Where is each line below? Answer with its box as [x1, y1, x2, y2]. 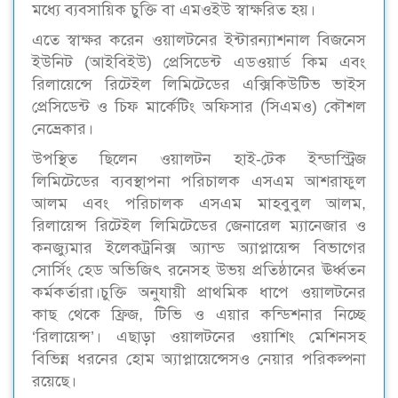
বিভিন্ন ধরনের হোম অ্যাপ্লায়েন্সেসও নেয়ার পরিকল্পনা [32, 349, 366, 368]
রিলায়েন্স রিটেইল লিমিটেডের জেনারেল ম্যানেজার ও [32, 216, 366, 235]
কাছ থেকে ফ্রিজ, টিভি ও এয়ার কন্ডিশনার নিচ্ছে [32, 305, 366, 323]
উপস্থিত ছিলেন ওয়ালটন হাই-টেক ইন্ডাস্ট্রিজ [32, 149, 366, 168]
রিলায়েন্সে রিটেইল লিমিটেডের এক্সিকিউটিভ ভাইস [32, 75, 366, 93]
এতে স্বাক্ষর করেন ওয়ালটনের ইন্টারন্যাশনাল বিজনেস [32, 30, 366, 49]
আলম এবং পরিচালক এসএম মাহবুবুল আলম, [32, 194, 366, 212]
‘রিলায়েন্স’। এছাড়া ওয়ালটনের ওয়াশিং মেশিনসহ [32, 327, 366, 346]
